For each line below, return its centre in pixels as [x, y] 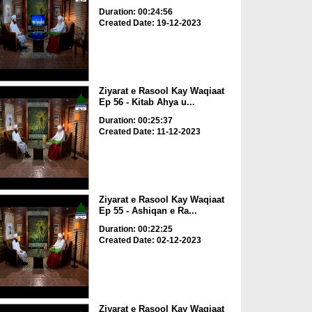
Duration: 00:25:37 [135, 120]
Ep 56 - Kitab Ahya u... [147, 102]
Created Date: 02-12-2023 [150, 241]
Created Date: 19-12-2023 [150, 23]
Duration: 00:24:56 [135, 11]
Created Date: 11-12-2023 [149, 131]
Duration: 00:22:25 [135, 229]
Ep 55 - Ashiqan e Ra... [148, 211]
